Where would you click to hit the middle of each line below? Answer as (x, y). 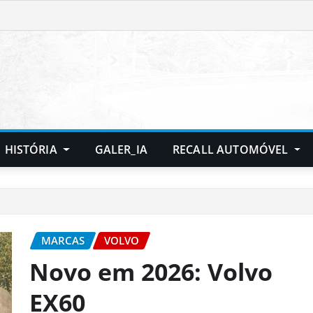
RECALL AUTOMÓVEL (232, 150)
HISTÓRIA (32, 150)
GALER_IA (121, 150)
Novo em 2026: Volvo (151, 272)
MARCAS (63, 241)
